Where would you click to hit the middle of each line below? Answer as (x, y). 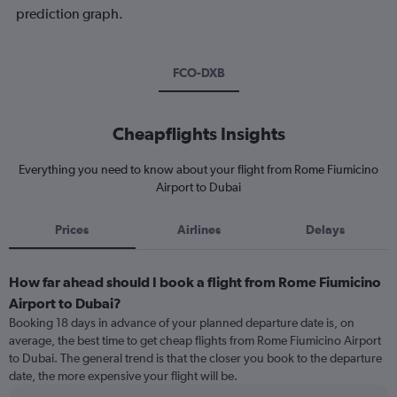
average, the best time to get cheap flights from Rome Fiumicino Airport (195, 340)
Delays (325, 230)
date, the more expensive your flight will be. (123, 376)
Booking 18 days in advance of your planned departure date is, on (182, 323)
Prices (72, 230)
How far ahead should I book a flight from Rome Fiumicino (195, 282)
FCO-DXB (198, 73)
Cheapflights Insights (198, 133)
